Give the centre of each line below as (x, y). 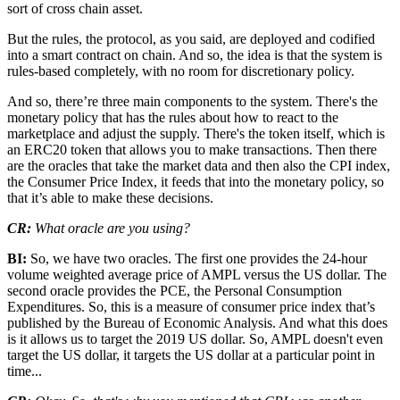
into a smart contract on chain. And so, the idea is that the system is (195, 55)
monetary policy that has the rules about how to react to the (173, 118)
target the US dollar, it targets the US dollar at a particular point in (191, 355)
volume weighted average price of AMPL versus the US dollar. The (197, 275)
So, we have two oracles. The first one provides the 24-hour (199, 259)
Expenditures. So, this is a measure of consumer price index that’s (191, 307)
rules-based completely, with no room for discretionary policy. (181, 71)
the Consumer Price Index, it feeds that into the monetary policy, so (196, 182)
